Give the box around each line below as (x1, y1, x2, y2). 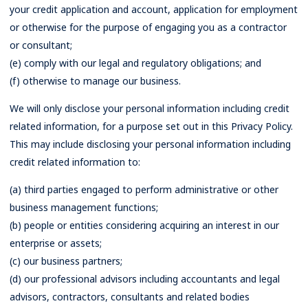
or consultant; (10, 38, 72, 52)
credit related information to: (10, 155, 140, 168)
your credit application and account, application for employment (10, 3, 298, 16)
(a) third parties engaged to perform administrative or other (10, 183, 278, 196)
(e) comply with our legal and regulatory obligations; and (10, 56, 261, 69)
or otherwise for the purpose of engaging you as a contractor (10, 21, 287, 34)
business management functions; (10, 201, 158, 214)
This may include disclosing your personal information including (10, 137, 291, 151)
